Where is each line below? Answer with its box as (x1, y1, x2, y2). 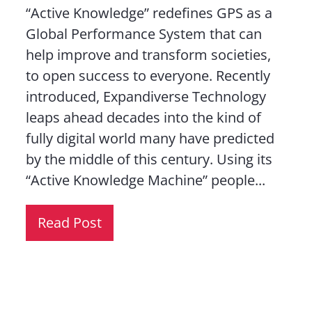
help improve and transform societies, (25, 45, 271, 64)
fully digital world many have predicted (25, 129, 274, 148)
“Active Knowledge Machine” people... (25, 171, 265, 189)
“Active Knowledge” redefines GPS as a (25, 3, 272, 22)
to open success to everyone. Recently (25, 66, 270, 85)
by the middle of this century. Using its (25, 150, 272, 169)
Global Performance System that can (25, 24, 262, 43)
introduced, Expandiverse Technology (25, 87, 266, 106)
